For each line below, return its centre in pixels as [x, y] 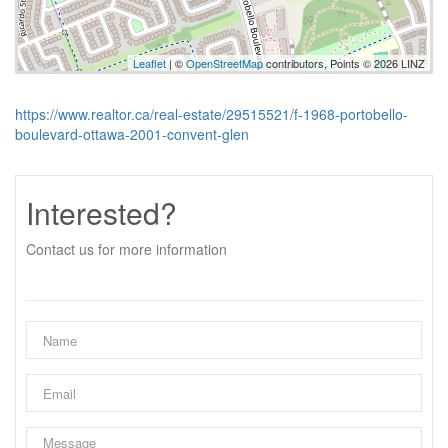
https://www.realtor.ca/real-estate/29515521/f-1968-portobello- [211, 114]
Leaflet [149, 63]
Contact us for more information [126, 249]
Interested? [101, 212]
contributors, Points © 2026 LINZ [344, 63]
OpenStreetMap [224, 63]
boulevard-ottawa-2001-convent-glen [132, 134]
